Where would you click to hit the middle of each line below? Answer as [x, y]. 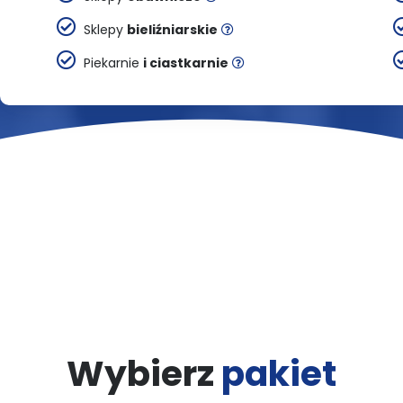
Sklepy [101, 30]
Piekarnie [109, 63]
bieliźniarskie [172, 30]
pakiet [279, 373]
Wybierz [144, 373]
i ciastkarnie [185, 63]
